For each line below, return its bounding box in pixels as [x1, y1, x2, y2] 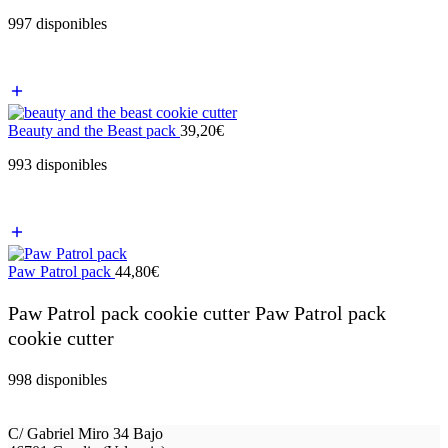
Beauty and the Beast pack [8, 121, 180, 139]
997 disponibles [8, 14, 107, 32]
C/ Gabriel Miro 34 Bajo [8, 424, 163, 442]
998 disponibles [8, 370, 107, 388]
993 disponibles [8, 155, 107, 173]
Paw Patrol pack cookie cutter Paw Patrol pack [8, 301, 386, 324]
